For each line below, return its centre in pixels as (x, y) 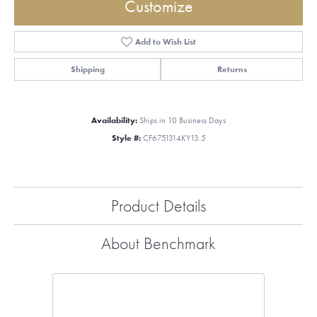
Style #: (126, 138)
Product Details (158, 206)
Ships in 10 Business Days (183, 121)
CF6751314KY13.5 (174, 138)
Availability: (114, 121)
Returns (232, 70)
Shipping (87, 70)
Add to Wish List (166, 42)
